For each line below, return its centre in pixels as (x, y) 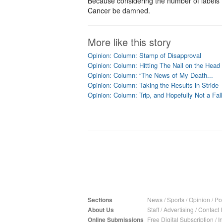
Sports (176, 199)
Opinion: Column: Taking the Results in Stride (153, 85)
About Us (101, 210)
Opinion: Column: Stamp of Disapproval (144, 55)
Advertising (179, 209)
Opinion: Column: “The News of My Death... (150, 75)
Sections (100, 200)
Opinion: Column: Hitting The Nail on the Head (154, 65)
